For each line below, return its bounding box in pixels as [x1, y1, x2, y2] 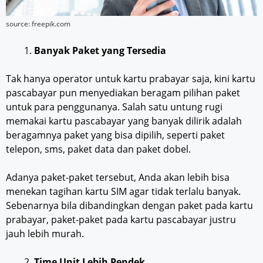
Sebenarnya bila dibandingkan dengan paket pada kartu [6, 199, 253, 213]
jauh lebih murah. [6, 227, 84, 241]
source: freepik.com [6, 19, 70, 29]
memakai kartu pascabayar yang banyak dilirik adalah [6, 114, 242, 128]
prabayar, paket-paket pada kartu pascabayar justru [6, 213, 236, 227]
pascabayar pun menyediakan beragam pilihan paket [6, 86, 240, 100]
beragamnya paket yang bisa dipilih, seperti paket [6, 129, 225, 142]
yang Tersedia [102, 44, 166, 58]
